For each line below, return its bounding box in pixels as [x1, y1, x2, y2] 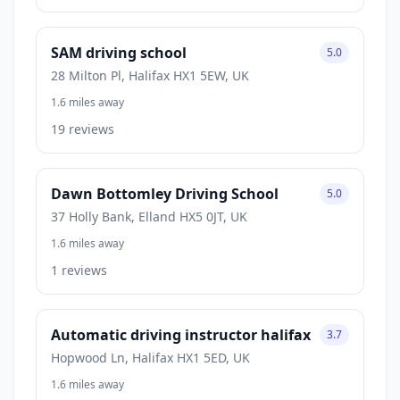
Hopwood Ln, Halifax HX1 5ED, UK [51, 348, 250, 366]
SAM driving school [51, 42, 187, 62]
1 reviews [51, 261, 107, 279]
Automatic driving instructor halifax [51, 324, 311, 345]
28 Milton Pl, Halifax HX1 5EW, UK [51, 66, 249, 84]
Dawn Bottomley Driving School [51, 183, 279, 204]
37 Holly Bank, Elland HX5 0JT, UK [51, 207, 247, 225]
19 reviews [51, 120, 114, 137]
